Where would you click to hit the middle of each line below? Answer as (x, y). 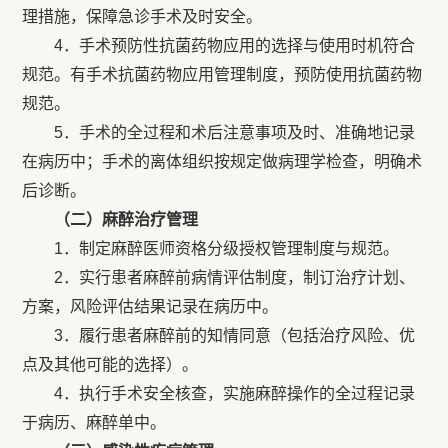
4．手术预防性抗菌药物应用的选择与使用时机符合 (219, 45)
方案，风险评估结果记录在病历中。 (150, 306)
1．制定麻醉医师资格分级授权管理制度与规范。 (227, 248)
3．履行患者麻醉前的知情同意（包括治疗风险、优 (219, 335)
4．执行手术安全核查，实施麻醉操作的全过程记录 (219, 393)
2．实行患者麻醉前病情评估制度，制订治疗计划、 (219, 277)
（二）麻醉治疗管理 (126, 219)
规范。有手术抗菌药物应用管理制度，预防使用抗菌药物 (222, 74)
